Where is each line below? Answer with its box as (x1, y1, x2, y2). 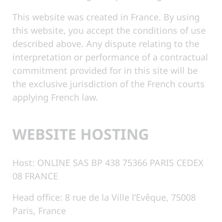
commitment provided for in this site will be (12, 64, 198, 76)
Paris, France (12, 205, 66, 217)
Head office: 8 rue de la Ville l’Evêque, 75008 (12, 191, 196, 204)
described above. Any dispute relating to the (12, 37, 200, 50)
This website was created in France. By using (12, 10, 200, 23)
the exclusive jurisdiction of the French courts (12, 77, 205, 90)
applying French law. (12, 91, 99, 103)
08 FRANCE (12, 170, 58, 182)
